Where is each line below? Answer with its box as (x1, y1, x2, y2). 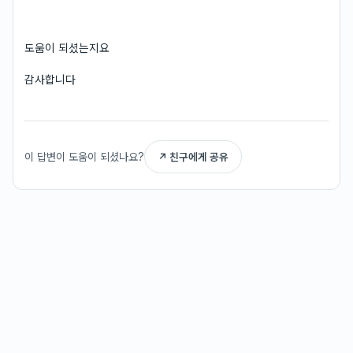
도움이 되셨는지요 (24, 41, 110, 54)
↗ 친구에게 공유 (158, 150, 229, 163)
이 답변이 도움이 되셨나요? (24, 150, 144, 163)
